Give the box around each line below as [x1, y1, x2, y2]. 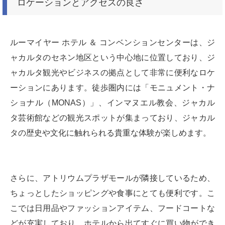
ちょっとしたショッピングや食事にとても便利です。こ [10, 188, 215, 197]
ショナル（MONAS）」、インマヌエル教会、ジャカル [10, 98, 215, 107]
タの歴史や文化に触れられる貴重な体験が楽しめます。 [10, 128, 211, 137]
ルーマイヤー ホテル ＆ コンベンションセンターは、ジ [10, 38, 215, 47]
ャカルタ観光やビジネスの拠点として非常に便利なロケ [10, 68, 215, 77]
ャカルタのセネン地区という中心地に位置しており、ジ [10, 53, 215, 62]
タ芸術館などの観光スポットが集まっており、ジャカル [10, 113, 215, 122]
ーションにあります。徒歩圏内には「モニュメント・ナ [10, 83, 215, 92]
